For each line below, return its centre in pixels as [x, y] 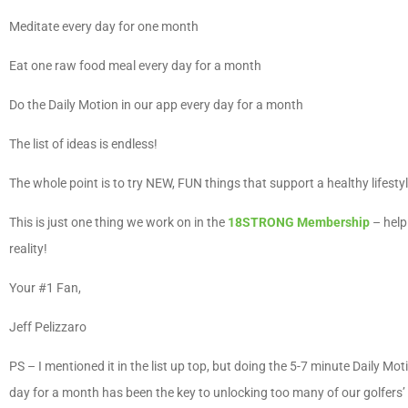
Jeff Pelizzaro [49, 327]
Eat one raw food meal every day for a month [137, 66]
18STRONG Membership [299, 223]
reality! [30, 249]
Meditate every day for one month [105, 27]
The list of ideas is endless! [86, 144]
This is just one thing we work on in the [118, 223]
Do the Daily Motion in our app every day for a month [158, 105]
